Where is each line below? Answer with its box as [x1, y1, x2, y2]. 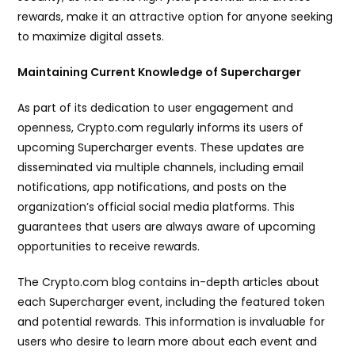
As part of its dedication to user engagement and [17, 100, 294, 116]
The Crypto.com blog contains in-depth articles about [17, 274, 320, 291]
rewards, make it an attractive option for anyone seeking [17, 9, 334, 25]
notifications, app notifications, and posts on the [17, 179, 288, 196]
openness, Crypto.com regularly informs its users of [17, 120, 304, 136]
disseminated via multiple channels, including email [17, 159, 304, 176]
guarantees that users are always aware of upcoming [17, 219, 316, 235]
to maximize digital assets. [17, 29, 165, 45]
